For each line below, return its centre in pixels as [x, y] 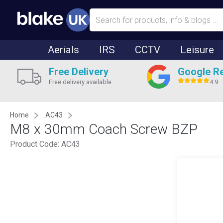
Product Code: [36, 144]
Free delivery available [80, 82]
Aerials [63, 50]
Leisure [197, 50]
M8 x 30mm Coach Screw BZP [104, 129]
